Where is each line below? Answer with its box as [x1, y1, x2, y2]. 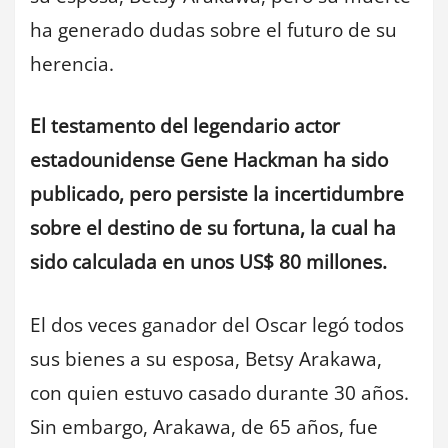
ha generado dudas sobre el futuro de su [30, 16, 397, 43]
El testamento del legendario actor [30, 113, 340, 140]
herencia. [30, 50, 114, 77]
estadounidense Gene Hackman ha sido [30, 147, 388, 174]
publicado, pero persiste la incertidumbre [30, 181, 404, 208]
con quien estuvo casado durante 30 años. [30, 379, 409, 406]
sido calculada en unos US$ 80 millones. [30, 249, 387, 276]
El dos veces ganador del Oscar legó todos [30, 311, 404, 338]
